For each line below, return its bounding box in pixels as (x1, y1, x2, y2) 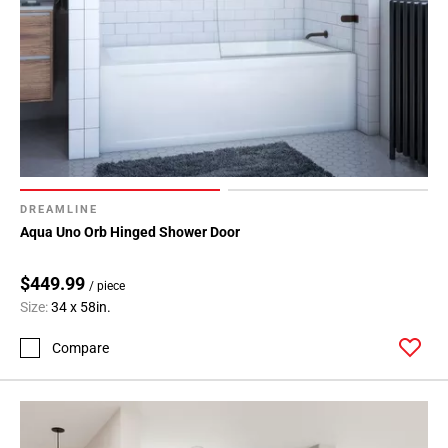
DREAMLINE (20, 203, 98, 217)
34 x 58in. (51, 299, 111, 316)
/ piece (89, 279, 125, 294)
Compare (52, 339, 109, 356)
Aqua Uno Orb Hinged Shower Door (20, 224, 240, 241)
